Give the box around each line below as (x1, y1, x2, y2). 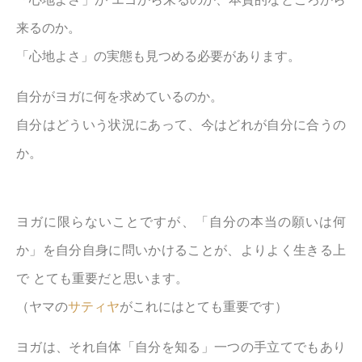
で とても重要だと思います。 (16, 270, 188, 287)
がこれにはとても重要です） (120, 298, 288, 315)
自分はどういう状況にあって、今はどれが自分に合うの (16, 116, 346, 133)
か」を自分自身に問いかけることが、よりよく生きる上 (16, 242, 346, 259)
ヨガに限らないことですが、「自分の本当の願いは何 (16, 213, 346, 230)
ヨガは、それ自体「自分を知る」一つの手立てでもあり (16, 339, 346, 356)
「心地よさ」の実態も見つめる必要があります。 (16, 48, 301, 65)
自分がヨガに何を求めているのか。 (16, 88, 223, 105)
